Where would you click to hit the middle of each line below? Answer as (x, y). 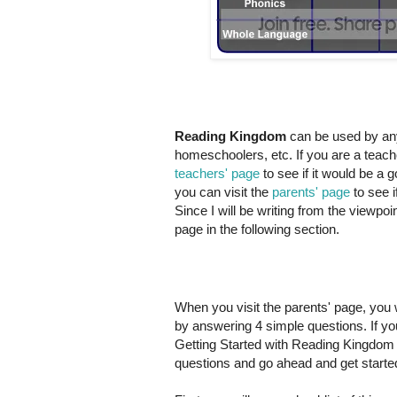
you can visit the (223, 192)
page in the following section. (257, 230)
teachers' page (217, 174)
